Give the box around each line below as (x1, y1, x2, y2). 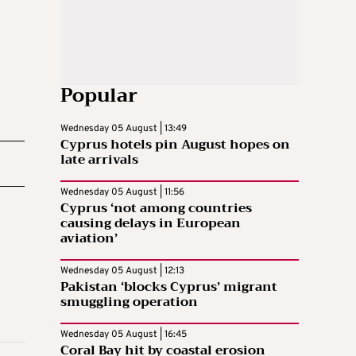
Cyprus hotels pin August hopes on (60, 133, 290, 157)
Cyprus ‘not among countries (60, 197, 252, 220)
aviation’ (60, 227, 118, 250)
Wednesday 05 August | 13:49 (60, 122, 187, 136)
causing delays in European (60, 212, 241, 235)
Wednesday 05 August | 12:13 (60, 265, 184, 278)
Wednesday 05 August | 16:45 (60, 328, 187, 342)
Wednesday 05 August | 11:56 (60, 186, 184, 199)
